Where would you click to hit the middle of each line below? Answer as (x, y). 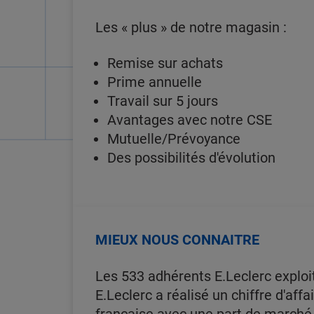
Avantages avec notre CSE (190, 120)
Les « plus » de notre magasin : (191, 27)
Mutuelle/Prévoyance (174, 139)
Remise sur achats (165, 63)
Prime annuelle (155, 82)
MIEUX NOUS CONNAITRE (177, 240)
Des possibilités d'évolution (191, 158)
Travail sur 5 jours (163, 101)
